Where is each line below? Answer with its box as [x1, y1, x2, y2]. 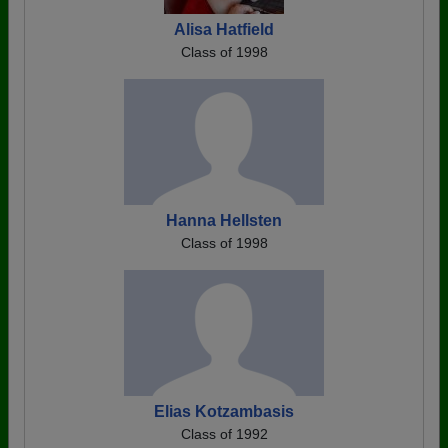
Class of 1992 [180, 426, 268, 442]
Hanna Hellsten [166, 212, 282, 229]
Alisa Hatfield [174, 21, 274, 38]
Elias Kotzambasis [154, 403, 294, 420]
